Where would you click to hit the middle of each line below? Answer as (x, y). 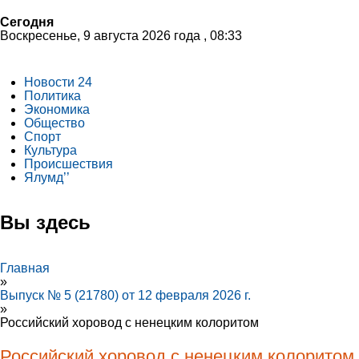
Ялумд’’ (47, 177)
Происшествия (69, 164)
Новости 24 (58, 82)
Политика (52, 96)
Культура (50, 150)
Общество (54, 123)
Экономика (57, 109)
